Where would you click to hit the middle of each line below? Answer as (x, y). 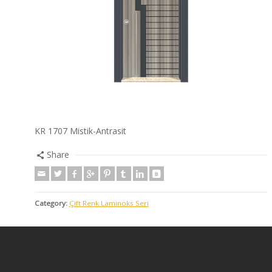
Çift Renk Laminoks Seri (109, 203)
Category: (51, 203)
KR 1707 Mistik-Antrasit (80, 131)
